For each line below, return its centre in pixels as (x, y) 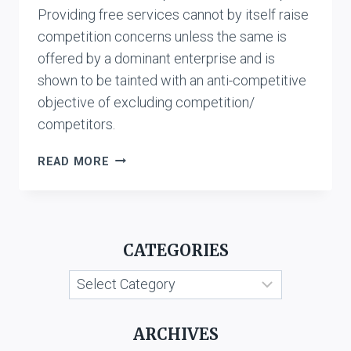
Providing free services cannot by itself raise (173, 14)
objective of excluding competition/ (146, 102)
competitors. (76, 124)
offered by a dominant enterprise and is (156, 58)
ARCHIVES (175, 334)
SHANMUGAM (147, 157)
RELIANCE (138, 194)
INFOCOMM (142, 230)
